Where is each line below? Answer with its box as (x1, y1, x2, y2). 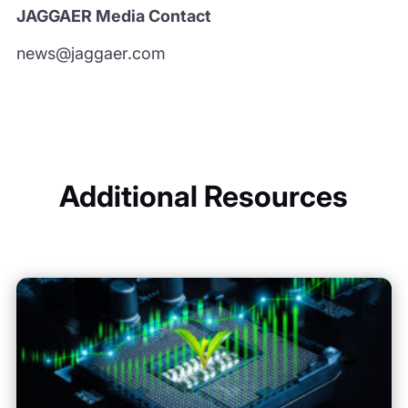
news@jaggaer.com (15, 44, 166, 63)
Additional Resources (59, 178, 349, 214)
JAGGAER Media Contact (15, 6, 211, 25)
